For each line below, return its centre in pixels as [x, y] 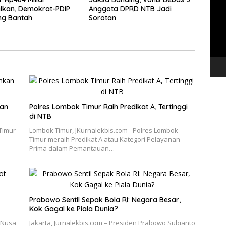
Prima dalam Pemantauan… [72, 149]
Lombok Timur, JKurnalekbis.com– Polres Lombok [103, 130]
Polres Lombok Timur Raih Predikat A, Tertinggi [108, 107]
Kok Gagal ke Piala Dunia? [73, 209]
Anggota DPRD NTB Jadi [130, 9]
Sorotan [102, 18]
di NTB [40, 116]
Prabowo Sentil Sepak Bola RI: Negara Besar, [105, 200]
